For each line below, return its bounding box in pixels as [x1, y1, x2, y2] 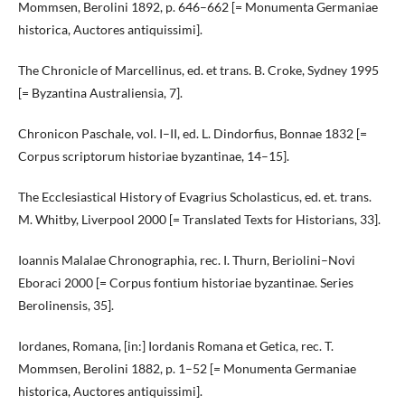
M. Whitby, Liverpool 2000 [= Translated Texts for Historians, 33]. [18, 212, 381, 227]
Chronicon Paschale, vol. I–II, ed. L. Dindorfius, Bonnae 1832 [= [18, 126, 367, 141]
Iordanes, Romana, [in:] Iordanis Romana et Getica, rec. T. [18, 338, 334, 353]
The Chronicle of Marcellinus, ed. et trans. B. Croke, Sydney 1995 [18, 62, 379, 78]
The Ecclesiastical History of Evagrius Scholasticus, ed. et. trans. [18, 189, 372, 204]
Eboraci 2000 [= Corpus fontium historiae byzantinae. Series [18, 275, 353, 290]
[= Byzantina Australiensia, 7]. [18, 85, 183, 100]
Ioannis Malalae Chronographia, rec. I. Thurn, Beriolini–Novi [18, 252, 355, 268]
